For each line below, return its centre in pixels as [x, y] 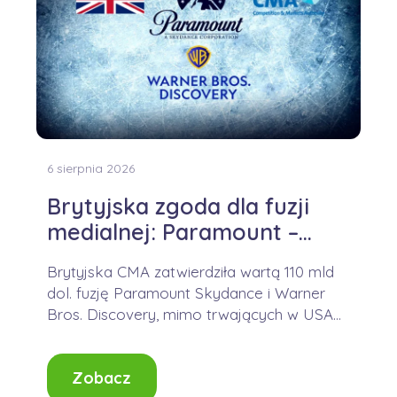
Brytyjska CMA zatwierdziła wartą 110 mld [190, 272]
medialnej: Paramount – [172, 232]
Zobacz [102, 378]
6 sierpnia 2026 [90, 169]
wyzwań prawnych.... [115, 336]
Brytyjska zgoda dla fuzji [178, 206]
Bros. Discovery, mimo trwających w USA [190, 315]
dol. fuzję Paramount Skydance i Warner [186, 293]
